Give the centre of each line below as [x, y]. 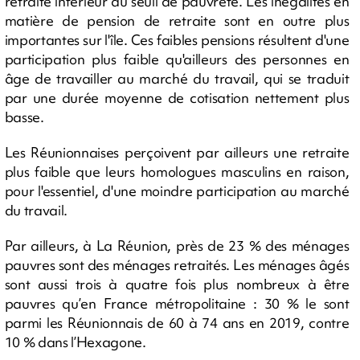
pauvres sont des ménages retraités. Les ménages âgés [177, 264]
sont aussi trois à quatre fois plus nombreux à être [177, 284]
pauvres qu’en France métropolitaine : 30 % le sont [177, 303]
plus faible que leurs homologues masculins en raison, [177, 171]
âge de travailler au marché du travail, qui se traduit [177, 78]
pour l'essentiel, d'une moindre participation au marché [177, 190]
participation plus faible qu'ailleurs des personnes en [177, 59]
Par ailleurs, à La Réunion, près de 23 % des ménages [177, 245]
